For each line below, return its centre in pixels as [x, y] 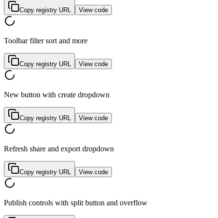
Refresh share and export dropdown [59, 149]
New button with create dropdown [57, 95]
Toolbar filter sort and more [46, 41]
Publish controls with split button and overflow [76, 203]
